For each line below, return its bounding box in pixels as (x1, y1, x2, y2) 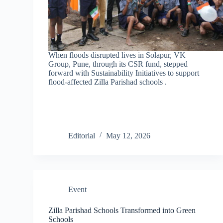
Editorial (68, 131, 96, 140)
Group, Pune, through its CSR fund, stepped (48, 59, 188, 68)
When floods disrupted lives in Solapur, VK (48, 50, 186, 59)
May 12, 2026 (106, 131, 151, 140)
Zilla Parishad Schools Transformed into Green (48, 206, 196, 215)
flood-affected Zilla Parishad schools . (48, 77, 167, 86)
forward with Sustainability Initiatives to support (48, 68, 200, 77)
